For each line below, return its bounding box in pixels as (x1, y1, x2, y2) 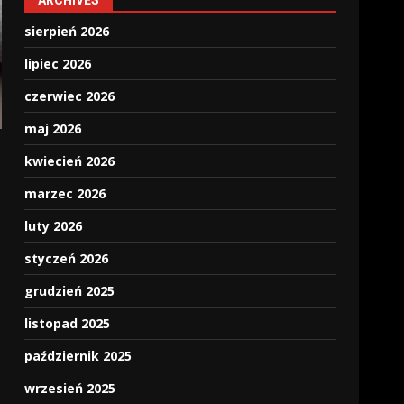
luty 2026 (24, 217, 83, 234)
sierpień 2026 (24, 23, 110, 40)
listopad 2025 (24, 315, 111, 332)
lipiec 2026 (24, 55, 92, 72)
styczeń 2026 (24, 250, 109, 267)
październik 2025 (24, 347, 133, 364)
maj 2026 (24, 120, 82, 137)
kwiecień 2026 (24, 152, 115, 170)
